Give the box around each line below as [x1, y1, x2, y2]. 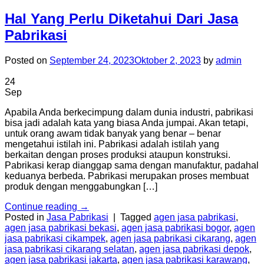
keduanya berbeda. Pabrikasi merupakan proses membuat [5, 171, 249, 181]
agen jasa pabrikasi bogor [121, 223, 229, 233]
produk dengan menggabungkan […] [5, 181, 157, 192]
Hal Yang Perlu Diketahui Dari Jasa [5, 11, 238, 27]
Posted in [5, 212, 47, 223]
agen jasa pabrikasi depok [139, 244, 249, 255]
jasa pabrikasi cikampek [5, 233, 105, 244]
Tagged [120, 212, 154, 223]
